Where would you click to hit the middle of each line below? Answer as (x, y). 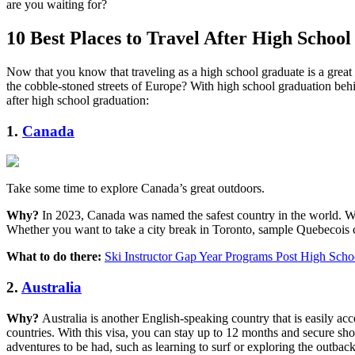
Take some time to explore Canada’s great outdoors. (136, 189)
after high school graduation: (78, 100)
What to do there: (55, 257)
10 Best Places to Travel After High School (179, 38)
